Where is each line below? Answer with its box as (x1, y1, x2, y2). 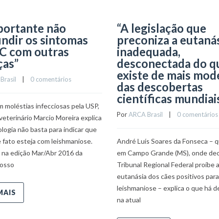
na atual (117, 196, 141, 204)
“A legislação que (117, 21, 206, 35)
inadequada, (117, 44, 180, 59)
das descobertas (117, 80, 203, 94)
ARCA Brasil (129, 110, 163, 118)
